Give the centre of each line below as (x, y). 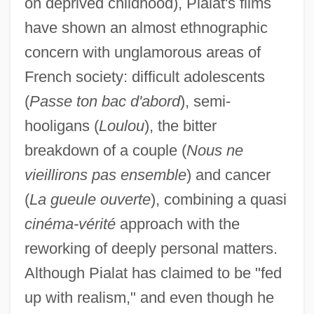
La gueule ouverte (90, 200)
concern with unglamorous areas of (142, 53)
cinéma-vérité (70, 224)
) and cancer (228, 175)
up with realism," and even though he (149, 298)
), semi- (205, 102)
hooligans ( (61, 126)
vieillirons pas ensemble (105, 175)
